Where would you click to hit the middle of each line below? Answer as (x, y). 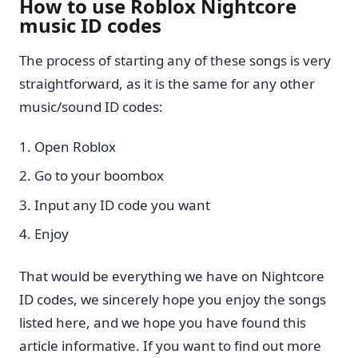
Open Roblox (75, 147)
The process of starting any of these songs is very (175, 60)
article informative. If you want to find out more (170, 345)
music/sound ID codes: (91, 106)
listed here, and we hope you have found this (163, 322)
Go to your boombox (99, 176)
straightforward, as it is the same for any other (167, 83)
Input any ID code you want (122, 205)
